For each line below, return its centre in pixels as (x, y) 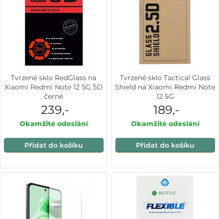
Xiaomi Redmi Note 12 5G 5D (54, 87)
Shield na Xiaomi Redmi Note (165, 87)
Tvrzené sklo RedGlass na (54, 77)
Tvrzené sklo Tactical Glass (165, 77)
